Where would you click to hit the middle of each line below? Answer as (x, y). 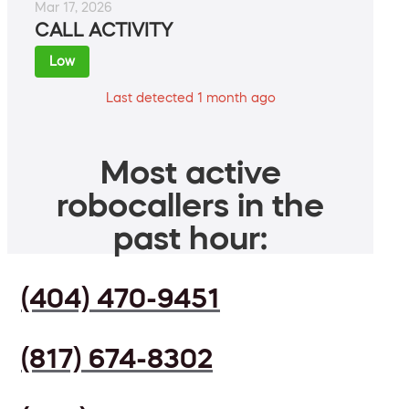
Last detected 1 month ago (190, 98)
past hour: (190, 238)
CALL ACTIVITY (104, 31)
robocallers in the (190, 205)
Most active (190, 172)
